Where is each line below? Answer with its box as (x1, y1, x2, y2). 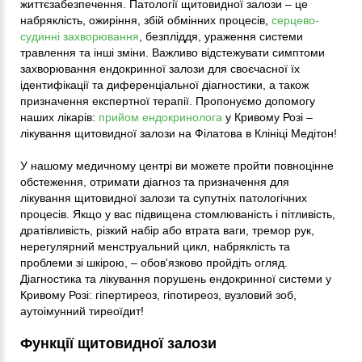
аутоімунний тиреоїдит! (20, 304, 144, 318)
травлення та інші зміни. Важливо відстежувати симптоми (20, 45, 325, 59)
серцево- (271, 13, 319, 27)
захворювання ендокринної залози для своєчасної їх (20, 61, 300, 75)
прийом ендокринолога (99, 110, 222, 124)
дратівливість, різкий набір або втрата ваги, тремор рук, (20, 223, 314, 237)
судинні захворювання (20, 29, 139, 43)
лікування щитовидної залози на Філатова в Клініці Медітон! (20, 126, 337, 140)
